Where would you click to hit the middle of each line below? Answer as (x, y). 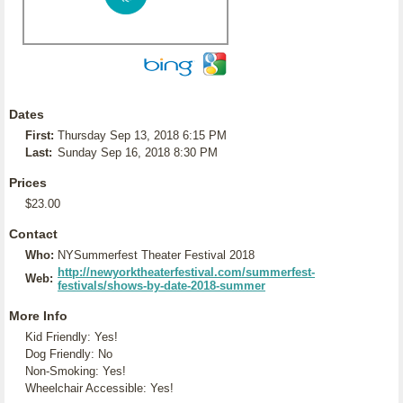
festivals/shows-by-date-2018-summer (161, 286)
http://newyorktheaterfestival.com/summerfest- (186, 272)
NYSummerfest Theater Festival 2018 (156, 255)
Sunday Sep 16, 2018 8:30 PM (138, 152)
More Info (38, 316)
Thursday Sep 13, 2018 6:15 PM (142, 135)
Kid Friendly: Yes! (72, 337)
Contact (33, 234)
